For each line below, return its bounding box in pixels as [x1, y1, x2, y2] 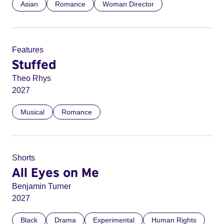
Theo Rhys [12, 74, 51, 82]
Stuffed [12, 56, 56, 71]
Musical [20, 108, 44, 116]
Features [12, 45, 43, 54]
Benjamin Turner [12, 182, 71, 190]
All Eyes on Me [12, 164, 99, 179]
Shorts [12, 153, 35, 162]
